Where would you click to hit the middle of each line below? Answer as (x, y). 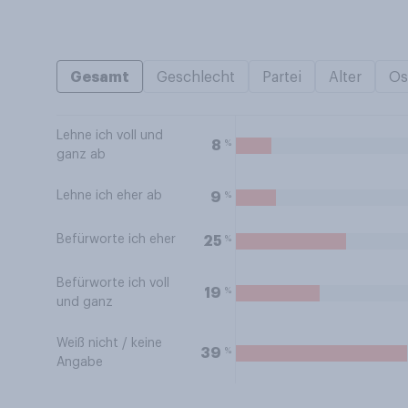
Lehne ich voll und (110, 136)
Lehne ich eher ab (109, 196)
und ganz (85, 302)
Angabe (80, 362)
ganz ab (81, 155)
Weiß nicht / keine (109, 343)
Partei (282, 77)
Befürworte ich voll (113, 283)
